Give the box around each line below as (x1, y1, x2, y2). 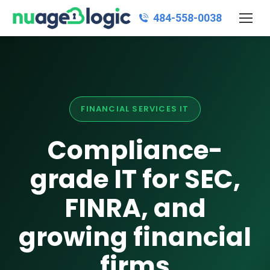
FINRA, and (64, 190, 206, 226)
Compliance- (47, 133, 223, 168)
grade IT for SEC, (30, 162, 240, 197)
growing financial (19, 219, 251, 255)
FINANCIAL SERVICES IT (81, 103, 189, 115)
